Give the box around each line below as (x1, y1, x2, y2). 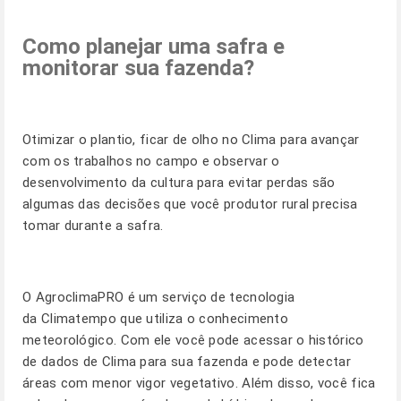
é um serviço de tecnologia (127, 289, 295, 305)
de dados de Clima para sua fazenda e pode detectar (22, 354, 351, 370)
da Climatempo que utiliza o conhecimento (22, 311, 289, 327)
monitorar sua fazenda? (22, 55, 254, 81)
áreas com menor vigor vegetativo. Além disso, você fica (22, 375, 376, 391)
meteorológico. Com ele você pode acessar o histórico (22, 332, 364, 348)
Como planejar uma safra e (22, 34, 285, 59)
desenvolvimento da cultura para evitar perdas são (22, 175, 336, 191)
